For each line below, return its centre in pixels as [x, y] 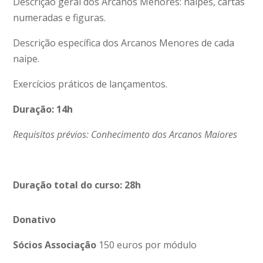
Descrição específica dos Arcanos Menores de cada [124, 43]
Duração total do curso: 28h [77, 185]
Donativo [35, 219]
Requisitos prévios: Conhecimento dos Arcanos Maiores [125, 134]
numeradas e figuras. [60, 17]
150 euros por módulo [148, 245]
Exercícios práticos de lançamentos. [90, 84]
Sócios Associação [56, 245]
